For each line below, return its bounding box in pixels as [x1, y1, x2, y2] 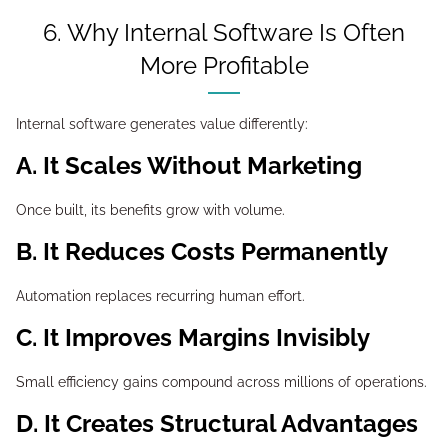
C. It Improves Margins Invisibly [37, 323, 370, 352]
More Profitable [139, 51, 309, 80]
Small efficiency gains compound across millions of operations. [16, 374, 427, 390]
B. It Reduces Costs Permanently [37, 237, 388, 266]
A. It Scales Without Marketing [37, 151, 362, 180]
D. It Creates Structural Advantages [38, 409, 418, 438]
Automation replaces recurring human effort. [16, 288, 305, 304]
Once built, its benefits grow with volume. [16, 202, 285, 218]
